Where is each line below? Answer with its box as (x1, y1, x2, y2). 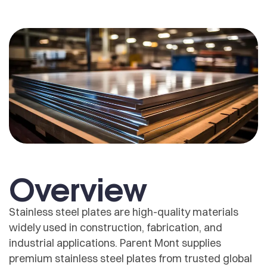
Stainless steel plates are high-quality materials (9, 205, 238, 219)
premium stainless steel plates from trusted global (9, 252, 252, 266)
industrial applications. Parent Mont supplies (9, 236, 221, 250)
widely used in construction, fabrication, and (9, 221, 222, 235)
